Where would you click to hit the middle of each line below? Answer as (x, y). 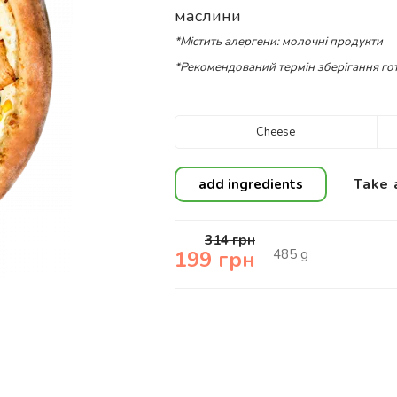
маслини (208, 16)
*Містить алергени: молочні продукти (279, 42)
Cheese (276, 132)
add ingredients (251, 184)
